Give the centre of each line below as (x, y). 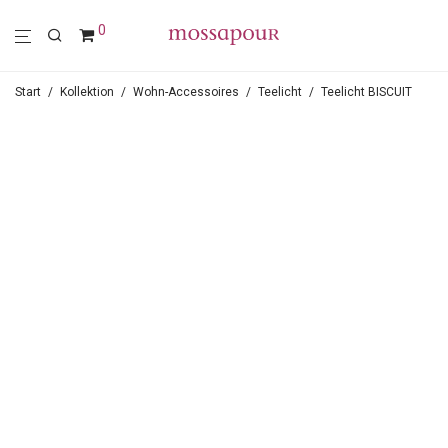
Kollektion (87, 92)
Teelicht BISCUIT (366, 92)
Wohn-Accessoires (186, 92)
